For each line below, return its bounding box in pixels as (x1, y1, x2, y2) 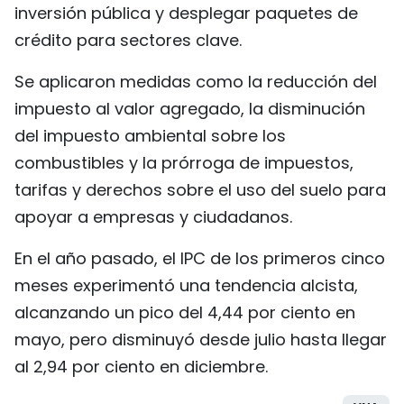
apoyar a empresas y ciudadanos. (14, 206, 292, 228)
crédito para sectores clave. (14, 29, 242, 51)
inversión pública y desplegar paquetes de (14, 2, 358, 24)
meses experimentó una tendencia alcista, (14, 274, 358, 297)
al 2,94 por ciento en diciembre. (14, 355, 268, 378)
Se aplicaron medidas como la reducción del (14, 70, 377, 93)
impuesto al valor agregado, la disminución (14, 97, 365, 120)
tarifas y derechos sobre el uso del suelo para (14, 179, 386, 201)
